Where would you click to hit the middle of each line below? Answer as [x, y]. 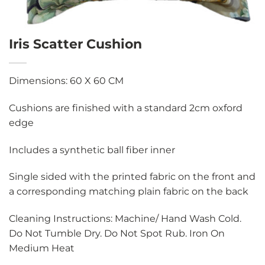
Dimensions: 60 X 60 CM [66, 81]
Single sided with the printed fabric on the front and [132, 177]
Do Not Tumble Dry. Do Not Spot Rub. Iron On [117, 234]
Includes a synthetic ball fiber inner [92, 150]
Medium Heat [42, 248]
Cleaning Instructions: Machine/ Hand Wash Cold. [125, 219]
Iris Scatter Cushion [75, 44]
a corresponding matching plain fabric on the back [129, 192]
